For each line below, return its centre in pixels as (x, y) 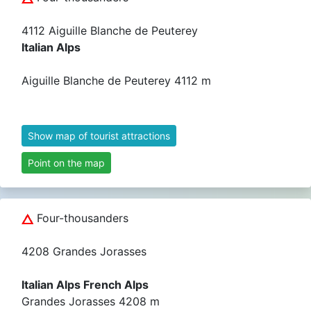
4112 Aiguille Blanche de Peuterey (110, 31)
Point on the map (66, 163)
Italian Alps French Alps (85, 285)
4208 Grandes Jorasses (84, 251)
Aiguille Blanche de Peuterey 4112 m (116, 81)
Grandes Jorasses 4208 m (91, 301)
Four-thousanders (81, 218)
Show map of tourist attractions (99, 136)
